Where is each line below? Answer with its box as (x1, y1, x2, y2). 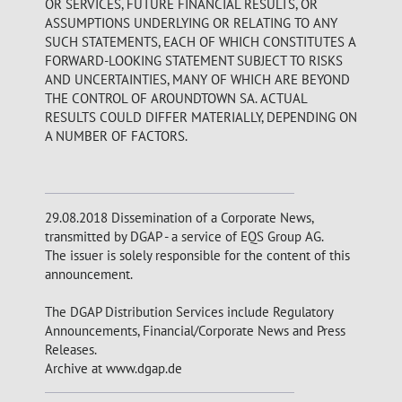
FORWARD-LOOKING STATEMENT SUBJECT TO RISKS (45, 52, 343, 69)
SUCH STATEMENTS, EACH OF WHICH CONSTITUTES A (45, 33, 355, 50)
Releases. (45, 341, 97, 358)
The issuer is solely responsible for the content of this (45, 247, 350, 264)
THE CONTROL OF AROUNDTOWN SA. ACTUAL (45, 90, 307, 107)
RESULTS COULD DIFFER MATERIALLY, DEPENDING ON (45, 109, 357, 126)
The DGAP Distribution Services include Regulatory (45, 303, 333, 320)
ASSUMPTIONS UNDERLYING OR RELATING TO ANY (45, 14, 337, 31)
